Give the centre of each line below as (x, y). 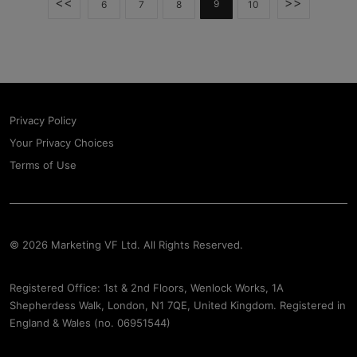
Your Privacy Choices (62, 143)
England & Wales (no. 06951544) (90, 323)
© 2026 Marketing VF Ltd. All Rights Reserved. (126, 245)
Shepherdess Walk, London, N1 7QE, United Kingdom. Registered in (178, 305)
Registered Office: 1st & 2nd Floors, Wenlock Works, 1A (147, 288)
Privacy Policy (43, 120)
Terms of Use (43, 165)
